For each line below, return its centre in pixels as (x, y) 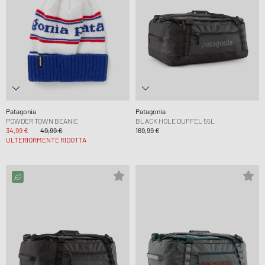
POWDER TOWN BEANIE (42, 120)
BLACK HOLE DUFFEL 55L (175, 120)
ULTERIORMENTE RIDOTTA (46, 139)
